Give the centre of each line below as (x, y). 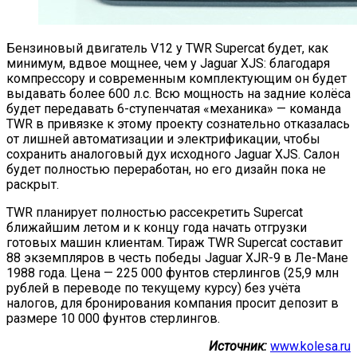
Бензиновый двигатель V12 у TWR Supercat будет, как (167, 48)
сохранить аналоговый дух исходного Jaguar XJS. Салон (173, 154)
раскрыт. (33, 184)
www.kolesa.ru (310, 346)
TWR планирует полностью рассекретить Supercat (155, 212)
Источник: (238, 346)
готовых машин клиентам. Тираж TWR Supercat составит (175, 242)
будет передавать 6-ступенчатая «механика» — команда (174, 108)
